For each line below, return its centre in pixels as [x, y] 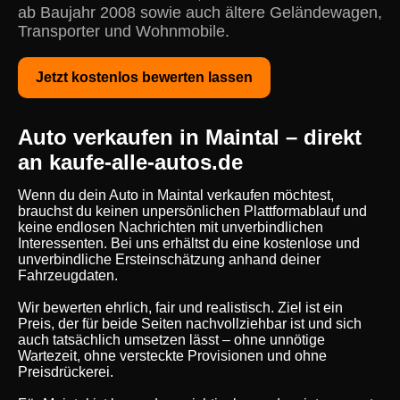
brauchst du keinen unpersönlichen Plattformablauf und [192, 211]
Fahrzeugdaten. [68, 275]
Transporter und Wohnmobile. [124, 31]
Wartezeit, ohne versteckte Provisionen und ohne [172, 356]
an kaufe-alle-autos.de [130, 162]
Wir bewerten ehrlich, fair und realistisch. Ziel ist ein [180, 308]
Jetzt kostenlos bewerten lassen [144, 77]
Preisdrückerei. [66, 372]
